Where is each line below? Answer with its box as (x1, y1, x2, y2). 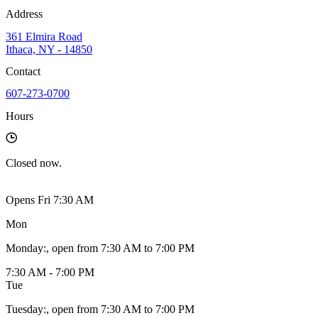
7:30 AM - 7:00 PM (6, 265, 94, 278)
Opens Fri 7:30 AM (6, 193, 94, 206)
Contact (6, 65, 40, 78)
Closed (6, 156, 37, 169)
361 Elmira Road (6, 30, 82, 43)
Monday (6, 241, 43, 254)
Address (6, 8, 43, 21)
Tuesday (6, 302, 43, 315)
